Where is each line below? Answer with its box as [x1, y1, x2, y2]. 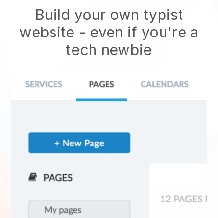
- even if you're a [74, 23, 199, 41]
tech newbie [66, 41, 152, 58]
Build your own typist [35, 6, 183, 23]
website [19, 23, 75, 41]
